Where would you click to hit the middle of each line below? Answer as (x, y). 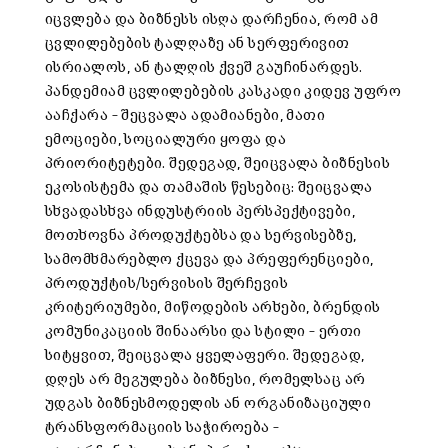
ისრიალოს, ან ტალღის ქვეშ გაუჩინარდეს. (204, 68)
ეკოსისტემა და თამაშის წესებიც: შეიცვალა (209, 188)
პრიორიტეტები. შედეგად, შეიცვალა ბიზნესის (218, 164)
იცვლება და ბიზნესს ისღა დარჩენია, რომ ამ (212, 20)
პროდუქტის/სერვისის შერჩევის (167, 284)
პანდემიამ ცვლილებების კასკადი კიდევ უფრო (223, 92)
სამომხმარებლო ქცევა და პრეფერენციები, (209, 260)
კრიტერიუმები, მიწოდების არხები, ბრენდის (213, 308)
